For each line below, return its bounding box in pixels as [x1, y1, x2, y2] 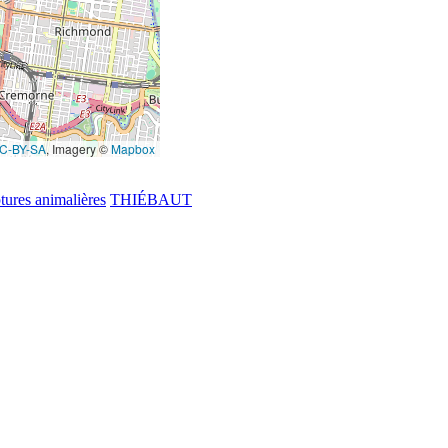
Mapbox [111, 140, 155, 158]
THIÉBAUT [110, 191, 192, 209]
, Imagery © [46, 140, 111, 158]
